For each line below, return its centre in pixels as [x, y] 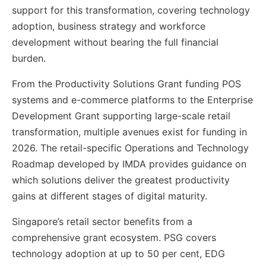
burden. [29, 58]
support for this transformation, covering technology [131, 10]
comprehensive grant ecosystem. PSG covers [114, 237]
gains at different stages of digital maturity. [110, 196]
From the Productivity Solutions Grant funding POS [126, 83]
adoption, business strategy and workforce [109, 26]
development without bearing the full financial [115, 42]
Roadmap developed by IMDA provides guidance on [129, 164]
